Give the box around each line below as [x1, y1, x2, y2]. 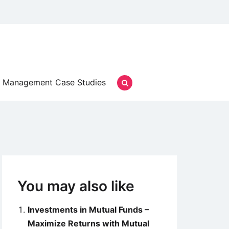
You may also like [17, 177, 134, 195]
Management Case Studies [3, 77, 106, 87]
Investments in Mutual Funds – [28, 204, 149, 215]
